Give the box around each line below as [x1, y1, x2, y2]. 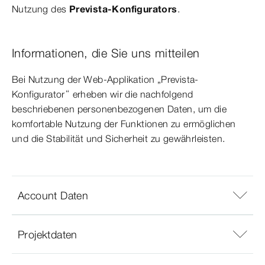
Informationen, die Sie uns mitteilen [12, 46, 200, 61]
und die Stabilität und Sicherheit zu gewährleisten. [12, 132, 225, 145]
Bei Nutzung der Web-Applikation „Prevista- [12, 73, 199, 86]
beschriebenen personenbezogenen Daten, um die [12, 103, 227, 115]
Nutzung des [12, 3, 69, 15]
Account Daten [18, 188, 89, 202]
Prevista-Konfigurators [69, 3, 177, 15]
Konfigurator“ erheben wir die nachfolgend [12, 88, 193, 101]
